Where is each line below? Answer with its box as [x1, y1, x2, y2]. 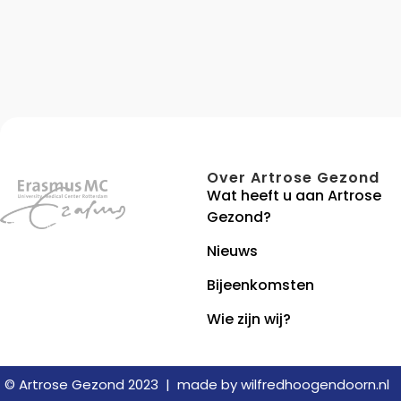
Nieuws [206, 240, 258, 261]
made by [177, 374, 241, 394]
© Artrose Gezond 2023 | [4, 374, 177, 394]
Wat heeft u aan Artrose [206, 184, 381, 206]
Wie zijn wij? [206, 308, 291, 329]
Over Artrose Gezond [206, 166, 380, 188]
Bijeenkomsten [206, 274, 314, 295]
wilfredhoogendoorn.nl [241, 374, 389, 394]
